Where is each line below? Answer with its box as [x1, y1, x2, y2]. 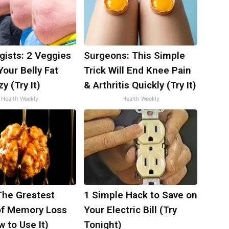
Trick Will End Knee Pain [84, 64, 191, 76]
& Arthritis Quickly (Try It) [84, 79, 196, 91]
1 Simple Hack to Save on [84, 189, 197, 201]
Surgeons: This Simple [84, 50, 185, 61]
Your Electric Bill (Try [84, 204, 177, 216]
